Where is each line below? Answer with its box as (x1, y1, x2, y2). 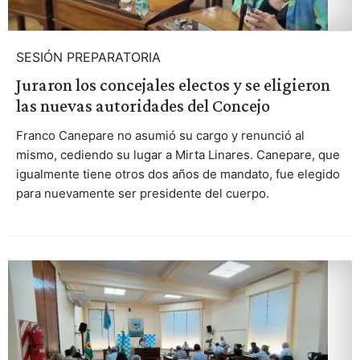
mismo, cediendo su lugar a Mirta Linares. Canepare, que (15, 147, 340, 163)
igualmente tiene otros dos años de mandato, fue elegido (15, 166, 340, 182)
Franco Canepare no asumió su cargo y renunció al (15, 128, 305, 144)
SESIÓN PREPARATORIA (15, 49, 161, 66)
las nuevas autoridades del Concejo (15, 96, 270, 117)
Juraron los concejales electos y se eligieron (15, 75, 330, 96)
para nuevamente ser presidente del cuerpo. (15, 186, 269, 202)
